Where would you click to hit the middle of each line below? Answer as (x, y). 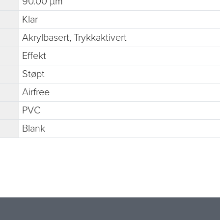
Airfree (36, 92)
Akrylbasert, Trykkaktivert (74, 38)
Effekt (34, 56)
